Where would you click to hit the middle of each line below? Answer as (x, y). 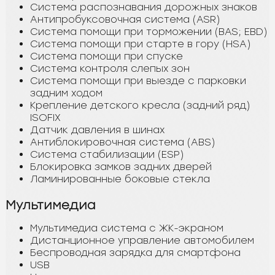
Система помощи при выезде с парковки (138, 80)
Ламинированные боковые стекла (120, 179)
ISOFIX (45, 117)
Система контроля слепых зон (110, 68)
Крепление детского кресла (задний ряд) (140, 105)
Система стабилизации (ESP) (107, 154)
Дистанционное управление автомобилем (142, 240)
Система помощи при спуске (107, 56)
